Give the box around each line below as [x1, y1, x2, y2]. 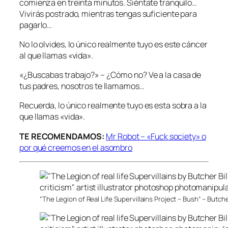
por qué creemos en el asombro [19, 141, 133, 153]
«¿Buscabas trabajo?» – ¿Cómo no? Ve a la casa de [19, 69, 202, 81]
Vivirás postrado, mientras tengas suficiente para [19, 8, 197, 19]
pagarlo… [19, 19, 52, 31]
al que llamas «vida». [19, 49, 93, 61]
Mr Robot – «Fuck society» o [106, 130, 206, 142]
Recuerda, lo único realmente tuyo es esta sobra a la [19, 100, 207, 111]
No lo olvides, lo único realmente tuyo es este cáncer [19, 38, 208, 50]
